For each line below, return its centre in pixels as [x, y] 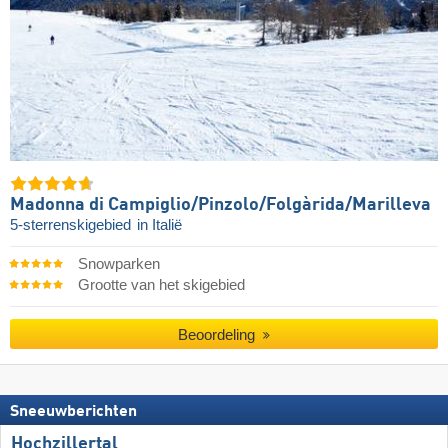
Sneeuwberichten [73, 411]
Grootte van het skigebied [161, 285]
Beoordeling [219, 335]
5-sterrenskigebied [72, 224]
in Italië [159, 224]
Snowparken [118, 264]
